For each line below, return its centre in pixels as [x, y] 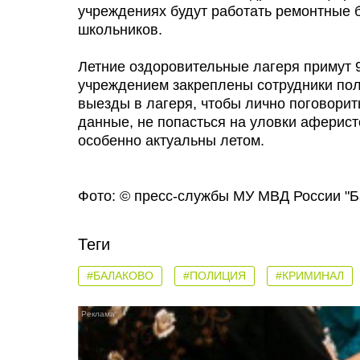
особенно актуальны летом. [171, 141]
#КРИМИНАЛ [310, 276]
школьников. [120, 30]
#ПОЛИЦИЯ [215, 276]
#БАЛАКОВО [120, 276]
